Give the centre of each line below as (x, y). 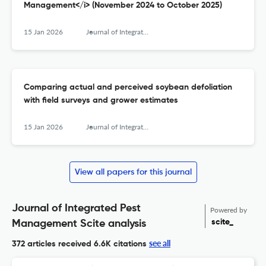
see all (160, 243)
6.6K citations (119, 244)
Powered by (229, 210)
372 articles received (52, 244)
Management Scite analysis (79, 224)
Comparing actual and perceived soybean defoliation (128, 88)
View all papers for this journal (133, 172)
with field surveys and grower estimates (101, 101)
